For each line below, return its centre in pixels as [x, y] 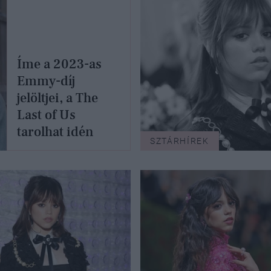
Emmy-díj [46, 81]
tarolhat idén [56, 132]
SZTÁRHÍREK [180, 141]
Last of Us [47, 115]
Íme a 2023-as [60, 64]
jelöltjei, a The [58, 98]
